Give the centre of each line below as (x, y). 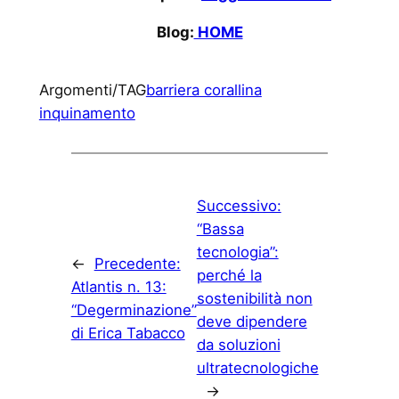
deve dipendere (252, 321)
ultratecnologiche (257, 367)
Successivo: (239, 205)
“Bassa (220, 228)
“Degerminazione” (134, 309)
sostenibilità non (254, 298)
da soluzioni (238, 344)
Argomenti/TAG (92, 90)
